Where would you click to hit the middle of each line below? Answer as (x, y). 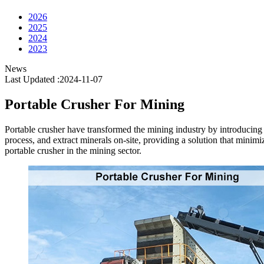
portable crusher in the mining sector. (73, 150)
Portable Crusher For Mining (95, 104)
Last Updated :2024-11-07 (54, 80)
